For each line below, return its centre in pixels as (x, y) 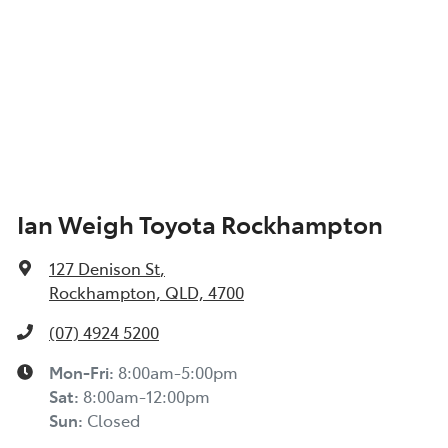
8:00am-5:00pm (178, 371)
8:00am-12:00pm (146, 395)
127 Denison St (104, 267)
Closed (113, 419)
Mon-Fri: (83, 371)
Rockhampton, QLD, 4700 (146, 291)
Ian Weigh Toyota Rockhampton (200, 223)
